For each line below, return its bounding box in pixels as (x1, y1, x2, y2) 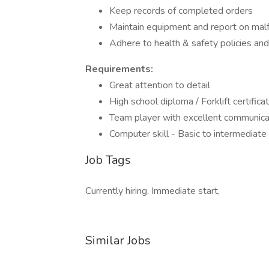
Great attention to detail (109, 79, 210, 92)
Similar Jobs (85, 232, 151, 249)
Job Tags (85, 152, 131, 168)
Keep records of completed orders (109, 4, 253, 17)
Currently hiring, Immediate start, (85, 184, 220, 198)
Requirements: (85, 62, 153, 76)
